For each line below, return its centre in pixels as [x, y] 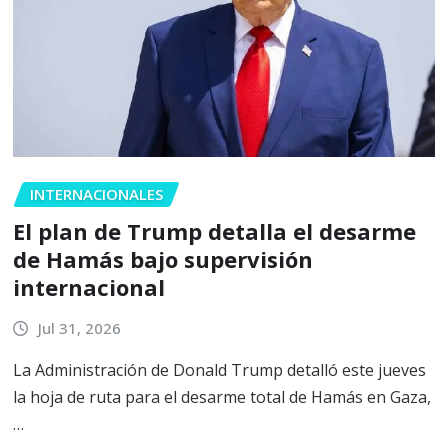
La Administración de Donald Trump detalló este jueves [219, 370]
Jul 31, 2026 [79, 327]
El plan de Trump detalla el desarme [214, 230]
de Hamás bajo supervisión [163, 258]
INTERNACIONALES [96, 194]
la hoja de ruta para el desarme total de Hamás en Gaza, [222, 397]
